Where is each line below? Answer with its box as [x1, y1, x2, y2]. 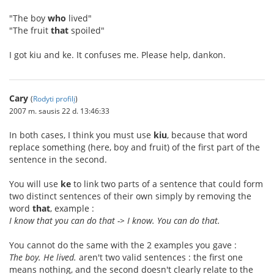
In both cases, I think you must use [9, 129, 154, 141]
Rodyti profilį [33, 94, 75, 103]
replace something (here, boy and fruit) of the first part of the [9, 141, 260, 153]
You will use [9, 178, 61, 190]
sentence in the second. [9, 154, 107, 165]
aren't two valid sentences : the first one [76, 251, 243, 263]
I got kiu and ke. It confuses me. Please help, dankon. [9, 49, 226, 61]
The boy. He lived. [9, 251, 76, 263]
